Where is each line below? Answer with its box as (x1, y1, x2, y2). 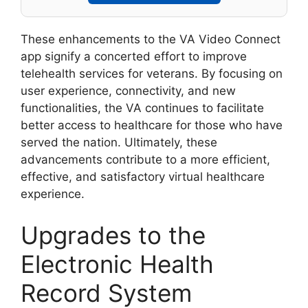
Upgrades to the (21, 220, 206, 250)
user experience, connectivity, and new (21, 84, 236, 98)
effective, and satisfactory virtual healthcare (21, 170, 265, 184)
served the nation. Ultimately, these (21, 135, 217, 150)
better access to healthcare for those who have (21, 118, 283, 133)
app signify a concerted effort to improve (21, 49, 247, 64)
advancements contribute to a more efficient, (21, 153, 270, 167)
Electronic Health (21, 249, 214, 278)
